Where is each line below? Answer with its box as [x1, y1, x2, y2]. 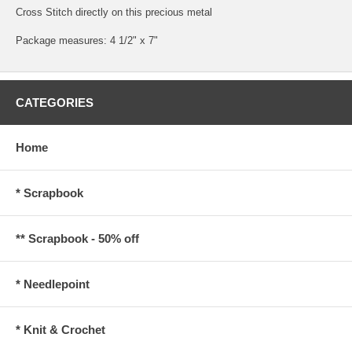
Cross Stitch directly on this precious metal [16, 5, 212, 18]
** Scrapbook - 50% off [16, 231, 139, 245]
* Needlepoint [16, 277, 90, 291]
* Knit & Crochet [16, 322, 105, 336]
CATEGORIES [16, 95, 93, 109]
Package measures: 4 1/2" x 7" [16, 34, 158, 46]
